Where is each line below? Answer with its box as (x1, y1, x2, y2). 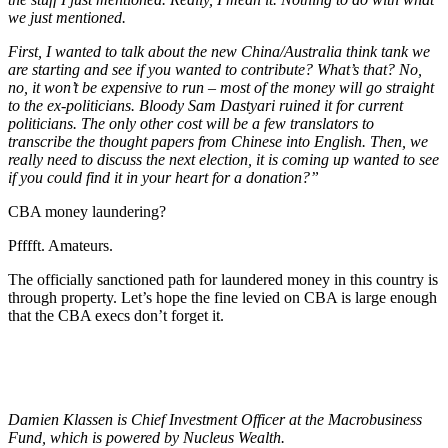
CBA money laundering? (8, 203, 166, 221)
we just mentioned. (8, 9, 126, 27)
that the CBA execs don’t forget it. (8, 307, 224, 325)
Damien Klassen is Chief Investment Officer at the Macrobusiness (8, 411, 422, 429)
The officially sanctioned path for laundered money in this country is (8, 271, 438, 289)
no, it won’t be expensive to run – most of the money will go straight (8, 79, 434, 97)
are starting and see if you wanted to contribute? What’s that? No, (8, 61, 422, 79)
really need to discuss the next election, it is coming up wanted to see (8, 151, 439, 169)
